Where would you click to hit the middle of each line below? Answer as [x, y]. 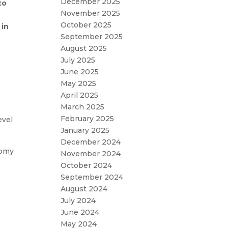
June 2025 [80, 72]
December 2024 [91, 142]
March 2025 [83, 107]
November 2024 [91, 154]
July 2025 [78, 60]
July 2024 [78, 201]
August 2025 [84, 48]
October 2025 [86, 25]
